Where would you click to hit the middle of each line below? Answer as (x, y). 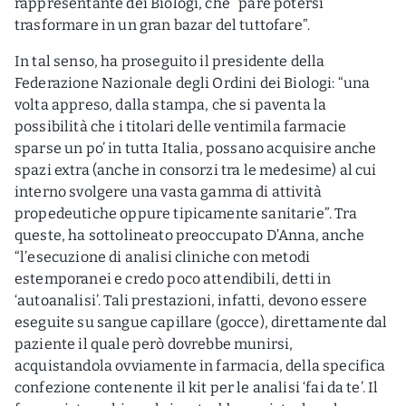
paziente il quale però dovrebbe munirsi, (154, 344)
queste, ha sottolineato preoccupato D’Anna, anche (189, 235)
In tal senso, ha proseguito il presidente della (170, 61)
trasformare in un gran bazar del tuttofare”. (163, 25)
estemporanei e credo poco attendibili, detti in (173, 279)
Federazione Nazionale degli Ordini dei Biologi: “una (193, 83)
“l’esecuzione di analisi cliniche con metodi (163, 257)
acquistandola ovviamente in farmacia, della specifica (200, 366)
